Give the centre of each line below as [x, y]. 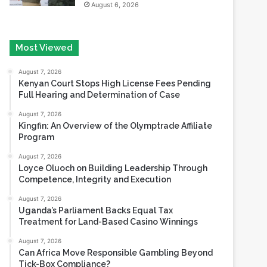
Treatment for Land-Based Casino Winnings [108, 184]
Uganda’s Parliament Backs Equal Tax [96, 172]
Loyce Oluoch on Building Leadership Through [113, 130]
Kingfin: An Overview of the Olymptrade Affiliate [116, 88]
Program [37, 99]
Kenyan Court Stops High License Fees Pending [115, 45]
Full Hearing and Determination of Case [100, 57]
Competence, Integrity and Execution [95, 141]
